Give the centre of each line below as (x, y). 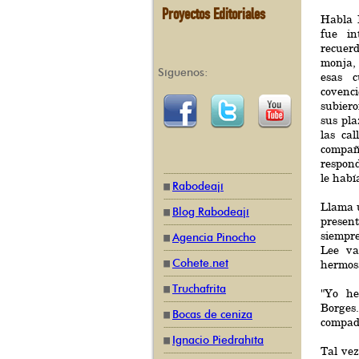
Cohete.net (200, 263)
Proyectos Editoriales (214, 14)
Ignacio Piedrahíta (218, 340)
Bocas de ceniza (212, 315)
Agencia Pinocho (214, 238)
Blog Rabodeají (211, 212)
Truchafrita (199, 289)
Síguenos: (183, 73)
